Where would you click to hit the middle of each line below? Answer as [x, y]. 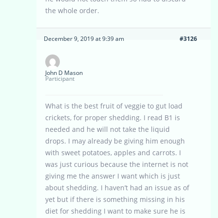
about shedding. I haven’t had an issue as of [117, 188]
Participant [60, 79]
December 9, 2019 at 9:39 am [84, 39]
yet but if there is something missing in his [115, 200]
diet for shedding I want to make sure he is [115, 211]
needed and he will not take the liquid [108, 129]
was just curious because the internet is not [117, 164]
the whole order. [72, 11]
